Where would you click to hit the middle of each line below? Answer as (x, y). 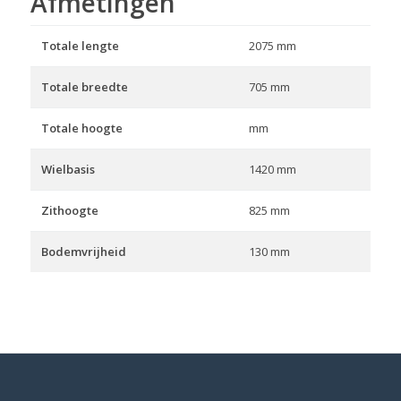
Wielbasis (68, 170)
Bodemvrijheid (83, 252)
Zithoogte (69, 211)
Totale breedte (84, 87)
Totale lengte (80, 46)
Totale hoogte (81, 128)
